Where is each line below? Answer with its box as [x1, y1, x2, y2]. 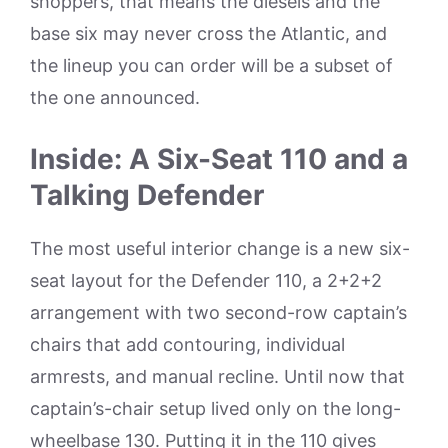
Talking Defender [30, 178, 264, 213]
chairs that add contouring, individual [30, 334, 345, 356]
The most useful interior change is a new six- [30, 238, 410, 260]
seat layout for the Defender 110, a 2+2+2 [30, 270, 382, 292]
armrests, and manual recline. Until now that [30, 366, 405, 388]
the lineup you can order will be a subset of [30, 55, 393, 77]
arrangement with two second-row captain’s [30, 302, 407, 324]
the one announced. [30, 87, 200, 109]
